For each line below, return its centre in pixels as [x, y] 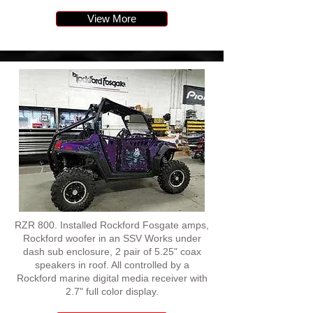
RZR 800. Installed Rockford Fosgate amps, [112, 225]
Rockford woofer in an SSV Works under [112, 238]
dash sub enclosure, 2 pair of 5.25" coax [112, 252]
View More [112, 19]
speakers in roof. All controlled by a [112, 265]
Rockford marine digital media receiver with [112, 278]
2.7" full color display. [112, 291]
